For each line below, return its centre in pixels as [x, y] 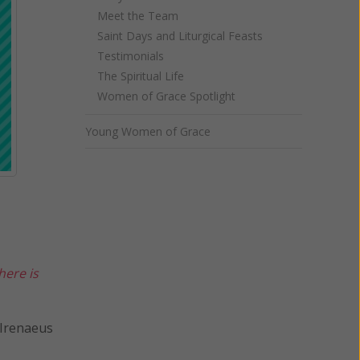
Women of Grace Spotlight [166, 96]
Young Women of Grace [148, 131]
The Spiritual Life [141, 76]
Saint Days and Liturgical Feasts [180, 36]
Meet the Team [138, 16]
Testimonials [131, 56]
